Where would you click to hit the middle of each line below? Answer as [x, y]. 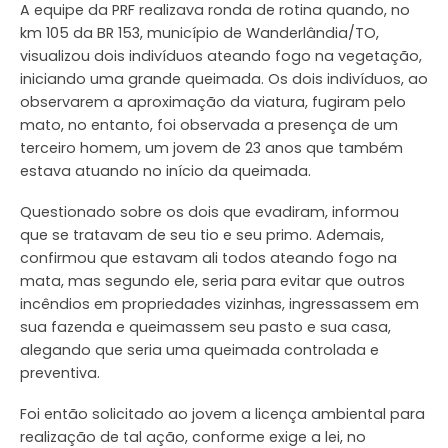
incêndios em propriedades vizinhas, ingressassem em [219, 303]
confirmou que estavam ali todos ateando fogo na [208, 257]
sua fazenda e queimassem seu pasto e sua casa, [205, 326]
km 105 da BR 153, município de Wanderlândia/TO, [199, 32]
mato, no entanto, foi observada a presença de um [209, 124]
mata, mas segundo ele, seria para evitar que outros [212, 280]
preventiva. [60, 372]
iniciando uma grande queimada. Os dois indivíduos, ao [224, 78]
